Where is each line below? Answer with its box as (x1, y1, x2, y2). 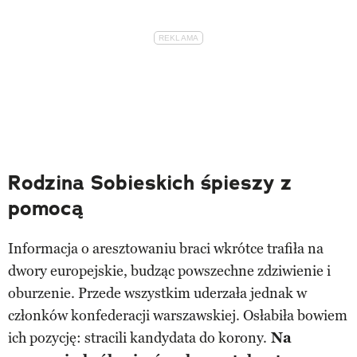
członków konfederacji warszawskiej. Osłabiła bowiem (8, 306, 347, 324)
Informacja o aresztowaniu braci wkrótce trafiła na (8, 239, 324, 257)
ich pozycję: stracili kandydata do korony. (8, 328, 267, 347)
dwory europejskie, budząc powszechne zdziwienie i (8, 261, 331, 280)
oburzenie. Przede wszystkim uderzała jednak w (8, 284, 307, 302)
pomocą (8, 194, 84, 222)
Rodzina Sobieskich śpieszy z (8, 169, 292, 196)
